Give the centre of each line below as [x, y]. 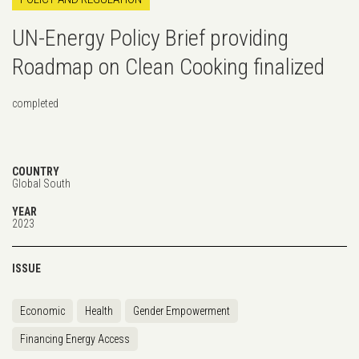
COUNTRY [36, 171]
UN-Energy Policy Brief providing [150, 38]
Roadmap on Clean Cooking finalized [168, 67]
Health [99, 311]
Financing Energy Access [75, 339]
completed [35, 103]
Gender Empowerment [182, 311]
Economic [42, 311]
